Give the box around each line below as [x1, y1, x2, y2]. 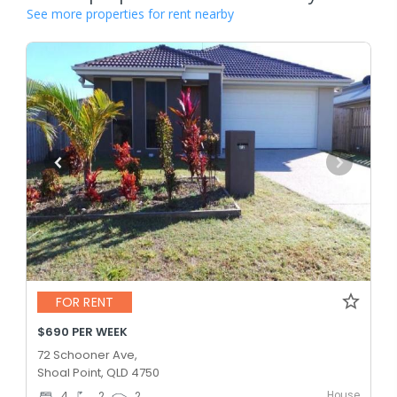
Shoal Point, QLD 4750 [37, 363, 160, 381]
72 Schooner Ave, [37, 346, 137, 363]
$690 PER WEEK [37, 323, 128, 340]
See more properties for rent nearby [27, 5, 234, 23]
